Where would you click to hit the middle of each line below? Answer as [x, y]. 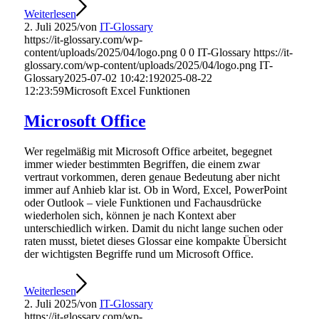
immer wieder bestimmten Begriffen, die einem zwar [142, 164]
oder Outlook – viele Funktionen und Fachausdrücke [142, 202]
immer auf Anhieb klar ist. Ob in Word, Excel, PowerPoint [155, 189]
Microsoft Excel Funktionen [127, 90]
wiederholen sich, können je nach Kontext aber [130, 215]
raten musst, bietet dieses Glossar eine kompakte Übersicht [155, 241]
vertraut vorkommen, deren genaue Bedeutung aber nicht [152, 177]
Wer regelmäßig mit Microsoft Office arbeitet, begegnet [148, 151]
